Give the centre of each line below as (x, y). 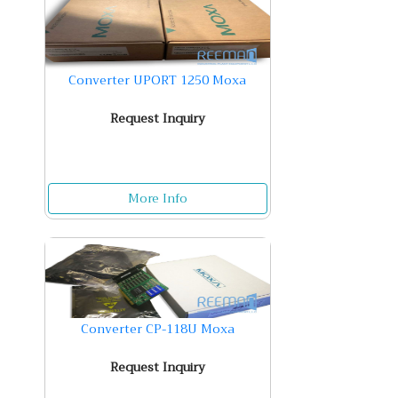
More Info (157, 198)
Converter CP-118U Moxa (157, 329)
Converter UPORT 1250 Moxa (158, 80)
